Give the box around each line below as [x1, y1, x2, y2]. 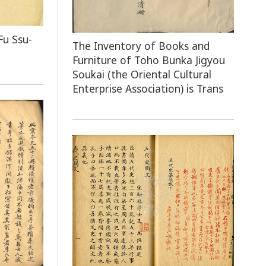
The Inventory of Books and [72, 38, 210, 53]
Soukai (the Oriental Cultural [72, 66, 212, 81]
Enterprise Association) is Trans [72, 81, 224, 96]
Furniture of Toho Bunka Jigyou [72, 52, 226, 67]
